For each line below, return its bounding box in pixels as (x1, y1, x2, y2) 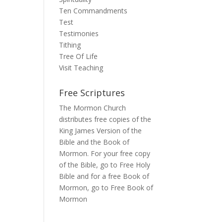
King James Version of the (59, 126, 142, 135)
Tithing (59, 40, 81, 50)
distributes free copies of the (59, 114, 152, 124)
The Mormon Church (59, 103, 126, 112)
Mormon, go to (59, 183, 111, 192)
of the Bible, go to (59, 160, 120, 169)
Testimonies (59, 29, 99, 38)
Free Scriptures (59, 87, 125, 99)
